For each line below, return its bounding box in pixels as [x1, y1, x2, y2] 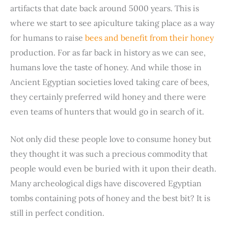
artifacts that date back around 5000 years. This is [10, 3, 199, 13]
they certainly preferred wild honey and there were [10, 91, 206, 102]
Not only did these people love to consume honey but [10, 134, 211, 145]
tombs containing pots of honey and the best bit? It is [10, 193, 210, 204]
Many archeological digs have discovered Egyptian [10, 178, 202, 189]
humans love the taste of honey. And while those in [10, 62, 202, 72]
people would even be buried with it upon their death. [10, 163, 216, 174]
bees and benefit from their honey [85, 32, 214, 43]
